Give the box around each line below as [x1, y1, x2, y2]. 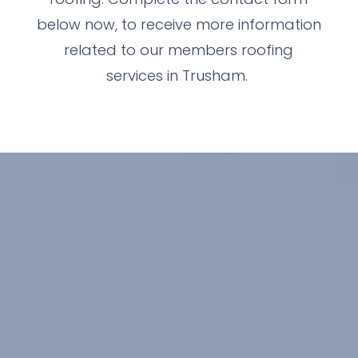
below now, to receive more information [36, 14, 321, 34]
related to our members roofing [64, 39, 294, 60]
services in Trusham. [105, 65, 252, 86]
